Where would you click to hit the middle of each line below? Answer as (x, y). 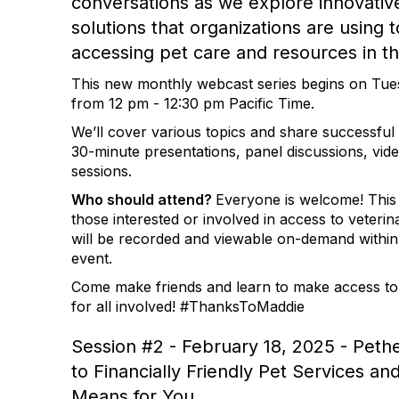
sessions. (104, 171)
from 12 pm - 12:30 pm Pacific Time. (195, 103)
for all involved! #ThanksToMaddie (188, 306)
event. (94, 258)
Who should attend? (143, 199)
